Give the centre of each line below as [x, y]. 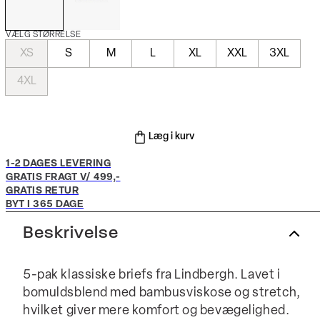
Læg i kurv [171, 137]
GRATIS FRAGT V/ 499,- [63, 177]
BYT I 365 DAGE [45, 205]
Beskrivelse [71, 234]
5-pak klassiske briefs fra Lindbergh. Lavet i [152, 275]
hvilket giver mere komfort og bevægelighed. [156, 311]
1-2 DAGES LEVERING [58, 164]
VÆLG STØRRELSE [43, 35]
